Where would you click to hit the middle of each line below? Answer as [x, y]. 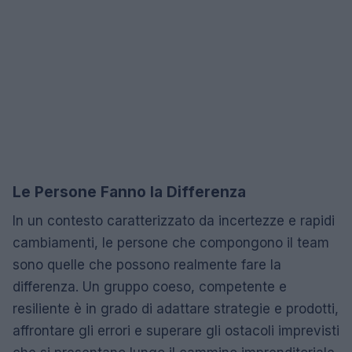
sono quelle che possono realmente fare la [147, 265]
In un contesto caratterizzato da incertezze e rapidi [174, 221]
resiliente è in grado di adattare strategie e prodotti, [176, 309]
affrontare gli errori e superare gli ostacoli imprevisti [176, 331]
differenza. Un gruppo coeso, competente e [150, 287]
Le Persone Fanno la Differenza [129, 192]
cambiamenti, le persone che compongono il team [171, 243]
